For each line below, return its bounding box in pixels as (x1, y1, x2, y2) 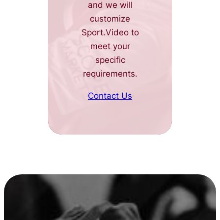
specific (95, 55, 125, 65)
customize (90, 13, 130, 24)
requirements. (82, 68, 137, 79)
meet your (90, 41, 130, 51)
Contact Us (88, 90, 132, 101)
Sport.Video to (81, 27, 139, 37)
